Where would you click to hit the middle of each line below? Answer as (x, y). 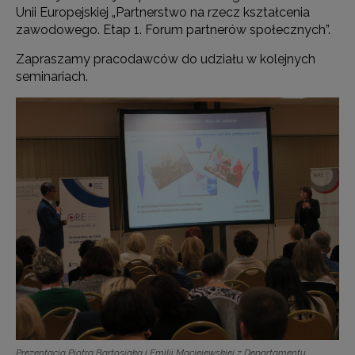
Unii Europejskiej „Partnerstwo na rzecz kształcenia (163, 12)
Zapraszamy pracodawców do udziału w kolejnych (166, 59)
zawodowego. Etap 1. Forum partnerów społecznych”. (173, 30)
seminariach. (52, 76)
